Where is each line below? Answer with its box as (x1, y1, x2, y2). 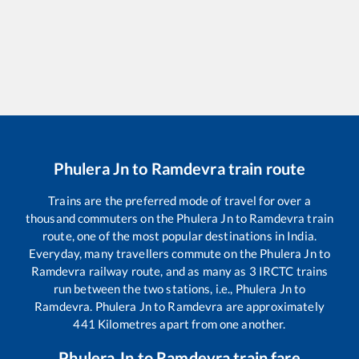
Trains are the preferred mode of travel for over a (48, 192, 311, 208)
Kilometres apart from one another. (95, 316, 286, 331)
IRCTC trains (256, 263, 329, 278)
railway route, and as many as (86, 263, 249, 278)
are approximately (223, 298, 325, 313)
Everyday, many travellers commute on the (28, 245, 260, 260)
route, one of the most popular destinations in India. (42, 228, 317, 243)
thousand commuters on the (25, 210, 177, 225)
